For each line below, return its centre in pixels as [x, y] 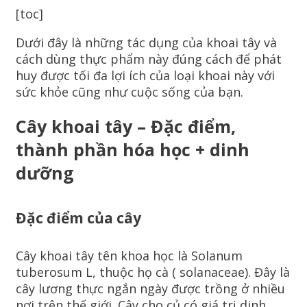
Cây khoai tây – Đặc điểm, [126, 126]
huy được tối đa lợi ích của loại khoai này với [145, 76]
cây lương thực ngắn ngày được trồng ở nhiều [150, 288]
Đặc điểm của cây [78, 218]
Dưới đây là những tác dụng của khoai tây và [146, 43]
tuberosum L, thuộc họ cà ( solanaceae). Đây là [153, 272]
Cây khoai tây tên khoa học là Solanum [129, 255]
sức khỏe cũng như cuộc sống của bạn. [130, 92]
